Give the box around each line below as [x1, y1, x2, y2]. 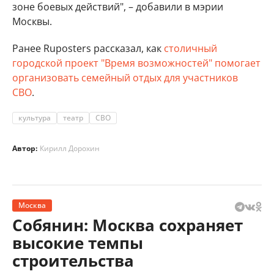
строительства [12, 249, 134, 272]
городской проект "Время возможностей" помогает [12, 56, 261, 70]
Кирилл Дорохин [40, 143, 100, 154]
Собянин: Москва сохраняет [12, 213, 243, 236]
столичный [164, 41, 217, 55]
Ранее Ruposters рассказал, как [12, 41, 164, 55]
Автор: [12, 143, 37, 154]
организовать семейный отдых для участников [12, 70, 238, 84]
